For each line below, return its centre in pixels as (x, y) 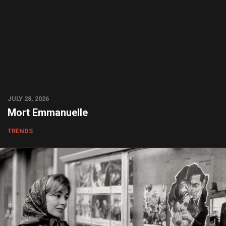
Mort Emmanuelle (48, 112)
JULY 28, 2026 (28, 99)
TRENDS (20, 131)
